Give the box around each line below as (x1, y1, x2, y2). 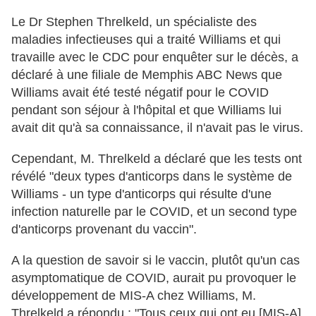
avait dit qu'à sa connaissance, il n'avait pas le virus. (11, 121, 303, 135)
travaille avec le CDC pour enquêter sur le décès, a (11, 50, 298, 65)
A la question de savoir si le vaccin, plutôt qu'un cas (11, 253, 300, 268)
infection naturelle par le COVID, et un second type (11, 205, 297, 219)
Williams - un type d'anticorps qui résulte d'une (11, 187, 272, 202)
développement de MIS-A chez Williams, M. (11, 288, 256, 303)
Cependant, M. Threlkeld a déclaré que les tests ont (11, 152, 302, 166)
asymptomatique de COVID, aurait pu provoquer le (11, 271, 296, 286)
